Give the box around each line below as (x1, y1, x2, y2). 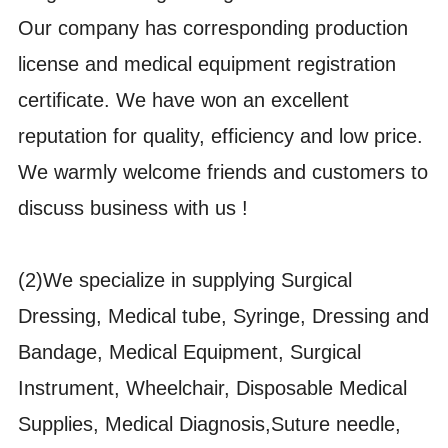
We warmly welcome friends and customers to (18, 161, 429, 184)
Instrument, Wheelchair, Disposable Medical (18, 377, 408, 400)
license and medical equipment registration (18, 53, 397, 76)
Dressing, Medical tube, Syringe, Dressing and (18, 305, 430, 328)
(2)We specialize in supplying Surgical (18, 269, 353, 292)
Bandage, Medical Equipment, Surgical (18, 341, 362, 364)
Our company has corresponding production (18, 17, 409, 40)
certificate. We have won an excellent (18, 89, 350, 112)
